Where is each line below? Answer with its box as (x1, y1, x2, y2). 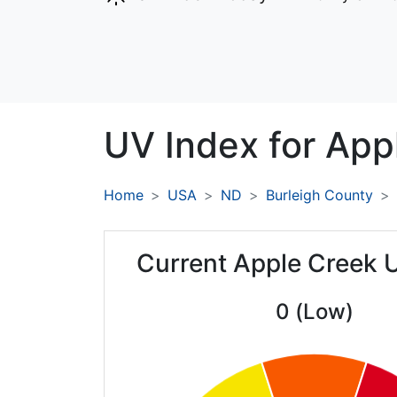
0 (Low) (275, 299, 354, 325)
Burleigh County (266, 186, 373, 205)
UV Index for (104, 123, 325, 167)
